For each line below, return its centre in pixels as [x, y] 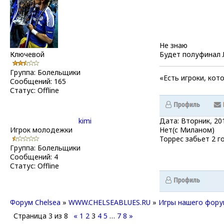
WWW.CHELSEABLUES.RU [109, 202]
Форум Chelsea [35, 202]
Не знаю [173, 45]
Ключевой [27, 54]
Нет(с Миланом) [187, 129]
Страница [31, 215]
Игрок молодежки [41, 129]
